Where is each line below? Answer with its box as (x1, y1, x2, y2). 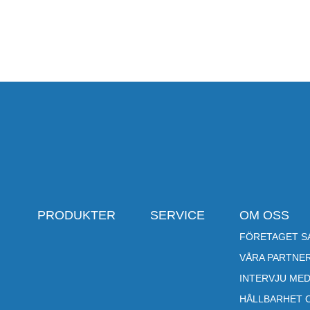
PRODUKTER (37, 208, 116, 222)
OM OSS (239, 208, 289, 222)
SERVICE (149, 208, 205, 222)
